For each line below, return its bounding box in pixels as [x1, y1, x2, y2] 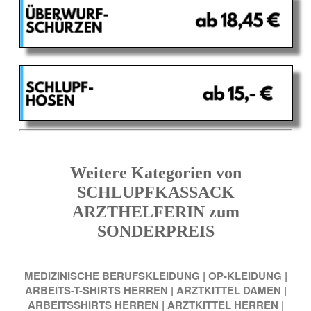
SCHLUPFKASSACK [76, 183, 235, 202]
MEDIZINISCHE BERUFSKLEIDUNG [24, 267, 200, 283]
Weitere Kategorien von [69, 164, 242, 183]
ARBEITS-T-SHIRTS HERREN [24, 282, 168, 298]
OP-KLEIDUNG [208, 267, 282, 283]
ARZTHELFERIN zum [72, 203, 239, 221]
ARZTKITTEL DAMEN [176, 282, 281, 298]
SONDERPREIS [96, 222, 215, 241]
